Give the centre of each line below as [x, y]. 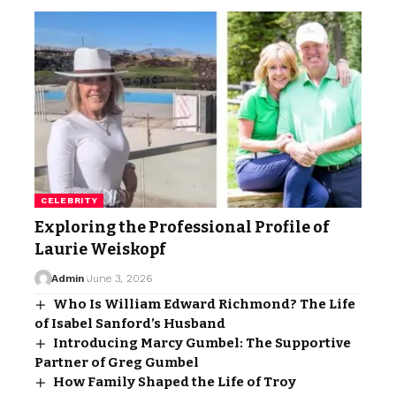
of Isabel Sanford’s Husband [130, 324]
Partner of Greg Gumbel [117, 363]
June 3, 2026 [119, 279]
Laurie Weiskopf [100, 250]
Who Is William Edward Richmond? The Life [205, 305]
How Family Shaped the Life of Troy [175, 382]
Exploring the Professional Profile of [182, 228]
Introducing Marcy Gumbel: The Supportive [202, 343]
